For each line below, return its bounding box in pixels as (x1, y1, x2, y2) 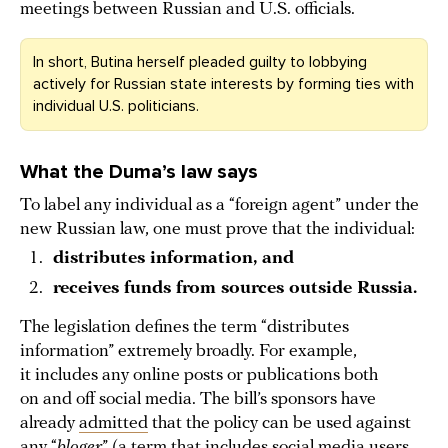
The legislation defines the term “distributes (20, 318, 349, 338)
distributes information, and (53, 249, 294, 269)
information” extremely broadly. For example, (20, 342, 357, 362)
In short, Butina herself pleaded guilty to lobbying (33, 52, 367, 73)
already (20, 414, 79, 434)
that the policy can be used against (148, 414, 411, 434)
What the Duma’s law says (20, 160, 258, 185)
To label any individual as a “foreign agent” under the (20, 196, 419, 216)
